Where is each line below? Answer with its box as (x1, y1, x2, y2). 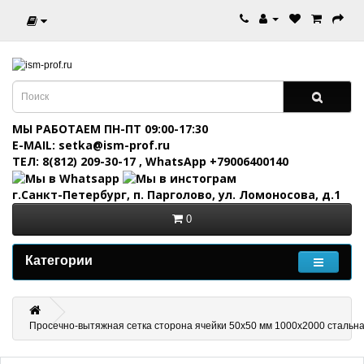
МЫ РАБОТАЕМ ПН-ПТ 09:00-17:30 (12, 121, 208, 136)
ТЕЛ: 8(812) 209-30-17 (12, 154, 139, 169)
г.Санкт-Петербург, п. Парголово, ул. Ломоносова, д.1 (12, 187, 340, 203)
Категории (25, 253, 93, 268)
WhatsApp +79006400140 (145, 154, 288, 169)
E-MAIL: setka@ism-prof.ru (12, 137, 170, 153)
